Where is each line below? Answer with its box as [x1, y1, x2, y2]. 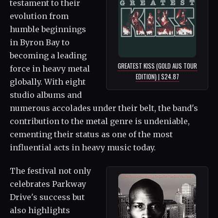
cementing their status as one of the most [10, 129, 173, 140]
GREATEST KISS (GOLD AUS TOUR [117, 61, 197, 71]
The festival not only [10, 166, 91, 176]
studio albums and [10, 90, 82, 100]
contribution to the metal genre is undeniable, [10, 116, 190, 127]
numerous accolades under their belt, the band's [10, 103, 198, 113]
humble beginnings [10, 24, 86, 35]
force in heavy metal [10, 64, 90, 74]
